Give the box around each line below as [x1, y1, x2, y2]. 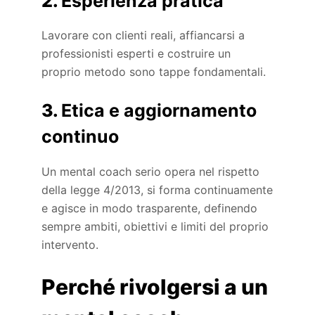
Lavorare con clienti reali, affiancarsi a [41, 28, 245, 43]
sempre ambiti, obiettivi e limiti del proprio [41, 219, 269, 233]
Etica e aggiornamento [61, 100, 257, 122]
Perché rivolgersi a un [41, 274, 269, 300]
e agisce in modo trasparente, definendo [41, 200, 258, 215]
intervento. [41, 237, 99, 252]
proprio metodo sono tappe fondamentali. [41, 65, 266, 79]
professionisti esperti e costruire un [41, 46, 231, 61]
